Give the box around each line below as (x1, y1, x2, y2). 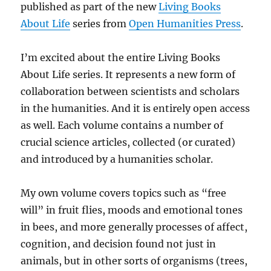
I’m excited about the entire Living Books (21, 51, 221, 64)
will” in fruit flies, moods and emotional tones (21, 204, 243, 216)
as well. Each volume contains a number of (21, 119, 224, 131)
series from (70, 18, 129, 30)
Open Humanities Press (129, 18, 241, 30)
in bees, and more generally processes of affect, (21, 221, 248, 233)
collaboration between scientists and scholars (21, 85, 240, 97)
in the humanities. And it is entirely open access (21, 102, 250, 114)
